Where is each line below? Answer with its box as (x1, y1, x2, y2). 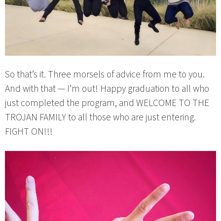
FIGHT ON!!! (5, 125, 53, 139)
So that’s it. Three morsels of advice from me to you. (5, 68, 205, 82)
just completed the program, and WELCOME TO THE (5, 96, 209, 110)
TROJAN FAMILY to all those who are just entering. (5, 110, 196, 125)
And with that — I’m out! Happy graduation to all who (5, 82, 209, 96)
